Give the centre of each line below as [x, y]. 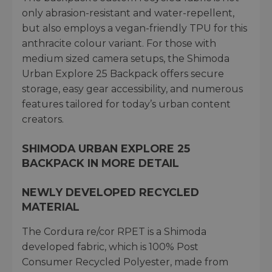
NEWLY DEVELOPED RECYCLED [110, 192]
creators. [43, 119]
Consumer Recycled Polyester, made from [125, 262]
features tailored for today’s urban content [126, 104]
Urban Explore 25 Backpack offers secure [123, 73]
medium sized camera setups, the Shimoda [126, 58]
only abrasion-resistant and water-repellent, [128, 13]
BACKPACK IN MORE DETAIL [100, 163]
